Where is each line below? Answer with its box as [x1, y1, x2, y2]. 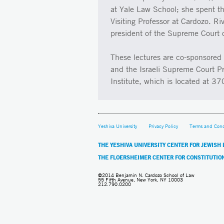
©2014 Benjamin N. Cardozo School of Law [98, 172, 194, 178]
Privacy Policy [148, 123, 178, 129]
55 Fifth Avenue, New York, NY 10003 [98, 176, 183, 182]
